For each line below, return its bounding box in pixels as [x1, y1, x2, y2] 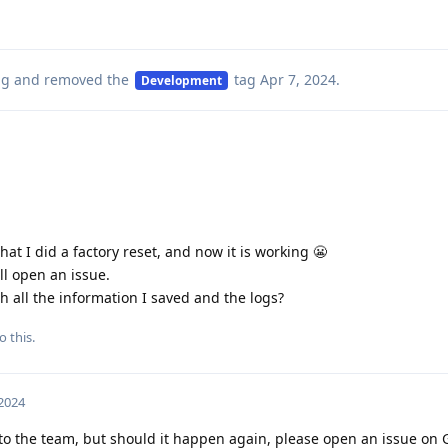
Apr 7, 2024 [259, 70, 336, 90]
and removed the [9, 70, 133, 90]
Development [140, 72, 222, 89]
